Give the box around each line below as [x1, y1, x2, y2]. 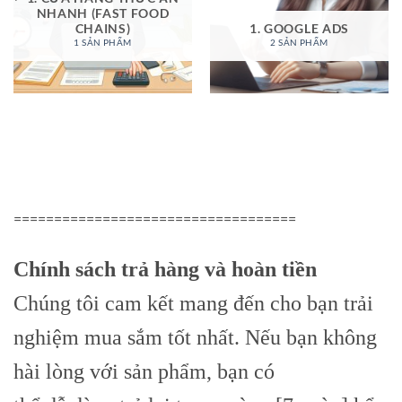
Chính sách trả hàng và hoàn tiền [13, 258, 317, 282]
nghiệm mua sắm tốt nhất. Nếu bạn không [13, 326, 377, 350]
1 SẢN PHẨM [74, 38, 132, 48]
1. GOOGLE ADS [249, 22, 349, 37]
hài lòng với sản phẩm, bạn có [13, 360, 275, 384]
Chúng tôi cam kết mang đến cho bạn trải [13, 292, 373, 316]
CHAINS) [74, 22, 131, 37]
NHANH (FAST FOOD [36, 6, 170, 22]
